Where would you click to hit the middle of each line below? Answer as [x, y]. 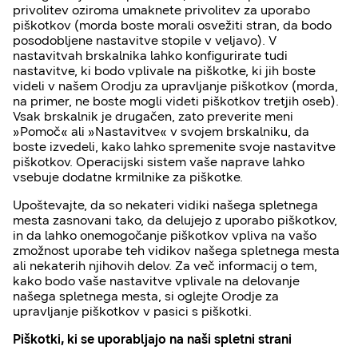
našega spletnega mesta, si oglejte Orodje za [146, 296]
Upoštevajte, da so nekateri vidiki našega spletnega [165, 205]
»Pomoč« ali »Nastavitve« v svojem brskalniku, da [161, 131]
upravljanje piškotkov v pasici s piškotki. [132, 311]
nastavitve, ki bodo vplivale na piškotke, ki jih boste [164, 71]
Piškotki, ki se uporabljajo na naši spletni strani [152, 339]
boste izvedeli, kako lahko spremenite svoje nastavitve [174, 147]
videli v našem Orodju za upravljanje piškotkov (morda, [175, 86]
